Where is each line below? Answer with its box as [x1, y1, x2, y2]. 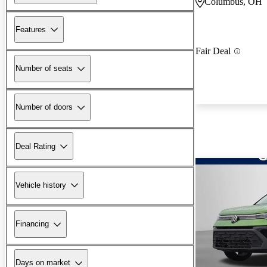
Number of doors [15, 103, 73, 112]
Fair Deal [195, 46, 231, 57]
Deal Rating [15, 141, 55, 151]
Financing [15, 219, 49, 229]
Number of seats [15, 64, 73, 73]
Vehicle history [15, 180, 66, 190]
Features [15, 24, 46, 34]
